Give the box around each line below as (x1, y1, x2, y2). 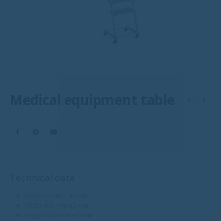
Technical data (10, 171, 75, 184)
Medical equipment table (10, 90, 175, 109)
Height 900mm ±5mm (24, 190, 88, 200)
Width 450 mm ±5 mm (24, 200, 89, 210)
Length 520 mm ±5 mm (24, 210, 92, 220)
